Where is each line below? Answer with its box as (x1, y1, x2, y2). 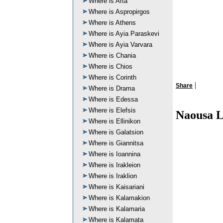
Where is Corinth (89, 74, 136, 81)
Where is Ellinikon (89, 117, 140, 125)
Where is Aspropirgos (89, 8, 150, 15)
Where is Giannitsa (89, 139, 143, 147)
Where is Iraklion (89, 172, 137, 180)
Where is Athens (89, 19, 136, 26)
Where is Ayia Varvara (89, 41, 152, 48)
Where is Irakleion (89, 161, 140, 169)
